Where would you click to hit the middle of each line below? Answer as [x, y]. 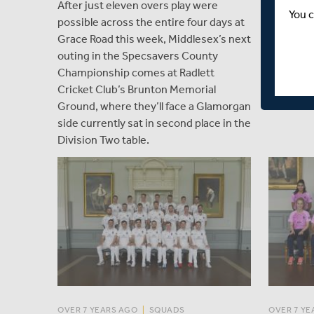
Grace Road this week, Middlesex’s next [154, 39]
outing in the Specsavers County [138, 55]
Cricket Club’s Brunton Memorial [137, 89]
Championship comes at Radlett [136, 72]
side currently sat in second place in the [154, 123]
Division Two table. [103, 139]
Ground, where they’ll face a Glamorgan [154, 106]
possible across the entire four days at [151, 22]
